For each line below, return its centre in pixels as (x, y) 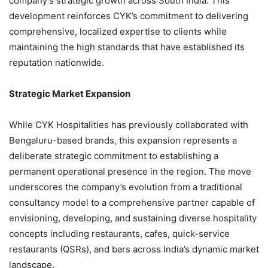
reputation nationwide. (57, 62)
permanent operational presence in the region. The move (130, 171)
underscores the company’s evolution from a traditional (126, 187)
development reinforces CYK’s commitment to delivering (129, 16)
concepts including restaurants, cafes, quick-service (119, 233)
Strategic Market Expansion (70, 93)
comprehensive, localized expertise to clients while (118, 31)
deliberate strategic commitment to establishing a (114, 156)
